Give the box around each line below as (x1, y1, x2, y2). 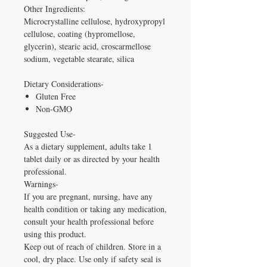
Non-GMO (36, 103, 72, 114)
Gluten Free (36, 90, 76, 102)
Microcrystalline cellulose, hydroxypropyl (24, 15, 165, 27)
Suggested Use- (24, 128, 76, 139)
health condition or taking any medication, (24, 203, 167, 215)
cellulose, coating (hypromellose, (24, 27, 135, 39)
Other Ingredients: (24, 2, 85, 14)
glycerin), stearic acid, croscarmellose (24, 40, 151, 52)
